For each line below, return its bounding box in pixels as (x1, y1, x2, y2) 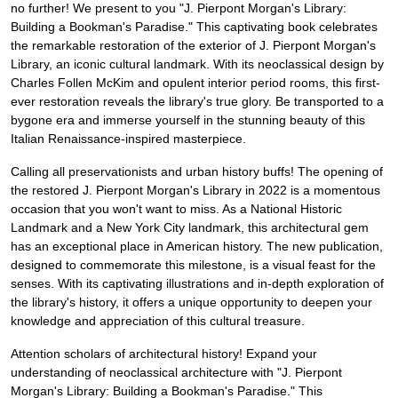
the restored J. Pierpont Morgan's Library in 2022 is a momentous (11, 183, 380, 198)
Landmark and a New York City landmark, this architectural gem (11, 220, 369, 235)
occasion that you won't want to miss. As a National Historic (11, 202, 342, 217)
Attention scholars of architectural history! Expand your (11, 346, 317, 362)
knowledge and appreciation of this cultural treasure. (11, 314, 305, 329)
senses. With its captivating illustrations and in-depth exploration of (11, 276, 384, 291)
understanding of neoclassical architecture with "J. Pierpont (11, 365, 342, 380)
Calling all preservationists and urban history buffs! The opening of (11, 164, 383, 179)
